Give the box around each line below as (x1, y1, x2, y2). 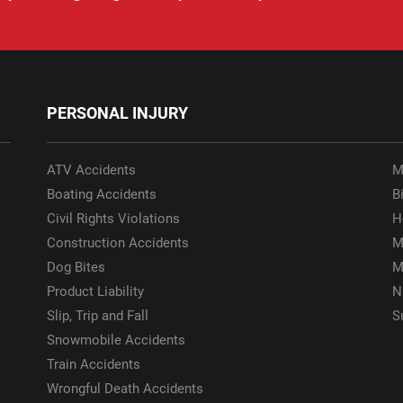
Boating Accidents (47, 186, 157, 203)
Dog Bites (47, 259, 106, 276)
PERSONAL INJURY (47, 103, 189, 123)
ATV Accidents (47, 162, 137, 179)
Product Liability (47, 283, 145, 300)
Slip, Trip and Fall (47, 308, 149, 325)
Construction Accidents (47, 235, 190, 252)
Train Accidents (47, 356, 141, 373)
